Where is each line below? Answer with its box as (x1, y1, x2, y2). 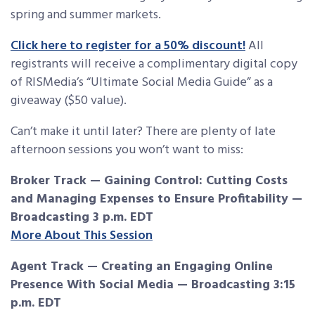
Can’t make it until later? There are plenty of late (11, 122, 276, 143)
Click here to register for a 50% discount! (11, 36, 245, 57)
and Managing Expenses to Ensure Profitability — (11, 189, 302, 210)
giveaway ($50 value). (11, 91, 127, 112)
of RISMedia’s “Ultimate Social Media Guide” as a (11, 72, 273, 94)
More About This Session (11, 226, 153, 247)
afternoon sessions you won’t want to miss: (11, 140, 243, 161)
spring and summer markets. (11, 5, 161, 26)
